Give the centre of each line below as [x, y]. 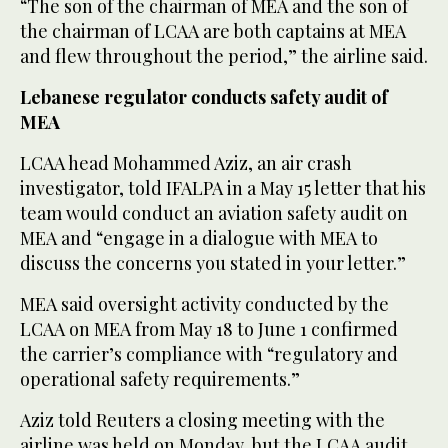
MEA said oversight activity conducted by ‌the [204, 304]
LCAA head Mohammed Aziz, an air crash [186, 163]
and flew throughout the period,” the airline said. [224, 56]
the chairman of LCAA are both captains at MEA [213, 31]
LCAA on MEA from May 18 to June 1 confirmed [209, 329]
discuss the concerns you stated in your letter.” [213, 263]
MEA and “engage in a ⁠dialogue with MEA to [199, 238]
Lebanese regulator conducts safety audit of [204, 97]
